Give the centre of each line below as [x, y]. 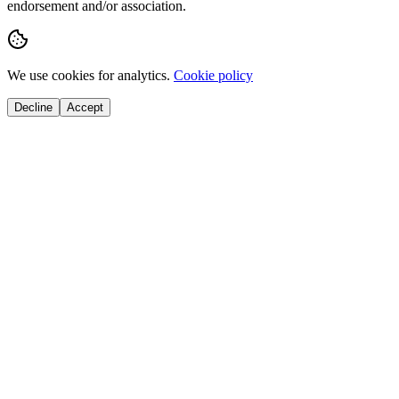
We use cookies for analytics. [89, 75]
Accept [85, 107]
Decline [33, 107]
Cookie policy [213, 75]
